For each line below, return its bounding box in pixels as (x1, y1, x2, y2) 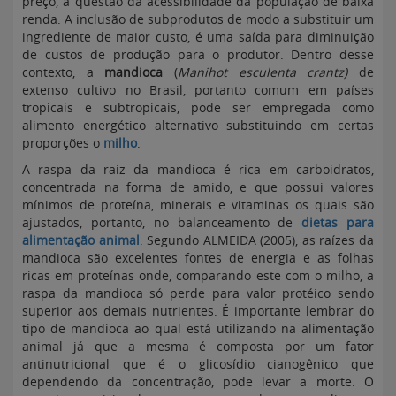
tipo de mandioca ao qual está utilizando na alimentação (22, 320, 374, 337)
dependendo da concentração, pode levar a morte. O (22, 373, 374, 390)
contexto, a (22, 64, 105, 80)
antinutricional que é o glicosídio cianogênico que (22, 355, 374, 372)
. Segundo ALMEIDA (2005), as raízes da (139, 232, 375, 248)
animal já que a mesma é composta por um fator (22, 338, 374, 354)
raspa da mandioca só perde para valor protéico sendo (22, 285, 374, 301)
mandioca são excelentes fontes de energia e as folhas (22, 249, 374, 266)
